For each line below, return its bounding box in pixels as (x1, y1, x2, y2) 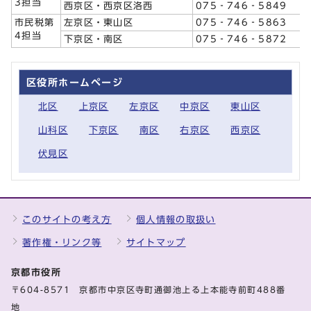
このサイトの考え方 (22, 215, 112, 224)
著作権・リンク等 (22, 237, 102, 247)
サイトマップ (126, 237, 186, 247)
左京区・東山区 (64, 17, 134, 27)
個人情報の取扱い (136, 215, 216, 224)
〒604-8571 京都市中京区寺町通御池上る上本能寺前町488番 (11, 285, 286, 294)
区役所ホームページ (26, 76, 123, 87)
